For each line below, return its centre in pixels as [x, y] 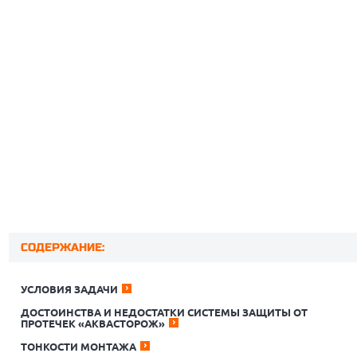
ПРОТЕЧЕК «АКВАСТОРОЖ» [93, 324]
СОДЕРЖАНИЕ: [63, 247]
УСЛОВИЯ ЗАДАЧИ [70, 289]
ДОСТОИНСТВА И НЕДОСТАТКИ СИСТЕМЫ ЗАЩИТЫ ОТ [165, 312]
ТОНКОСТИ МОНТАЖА [79, 347]
